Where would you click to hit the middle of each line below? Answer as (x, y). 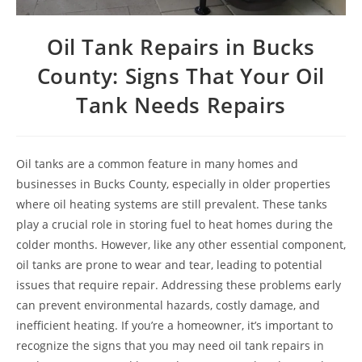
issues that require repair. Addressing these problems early (179, 285)
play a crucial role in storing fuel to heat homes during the (175, 224)
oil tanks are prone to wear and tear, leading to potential (169, 265)
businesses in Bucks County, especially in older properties (173, 184)
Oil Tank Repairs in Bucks (181, 47)
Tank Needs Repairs (181, 105)
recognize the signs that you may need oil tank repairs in (170, 345)
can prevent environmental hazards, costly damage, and (168, 305)
